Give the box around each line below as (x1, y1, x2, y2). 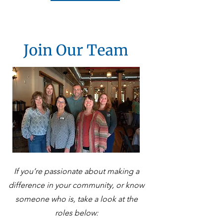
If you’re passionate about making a (13, 166, 139, 176)
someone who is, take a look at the (15, 194, 138, 204)
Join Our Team (23, 41, 128, 59)
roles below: (55, 208, 98, 218)
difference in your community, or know (8, 180, 144, 190)
